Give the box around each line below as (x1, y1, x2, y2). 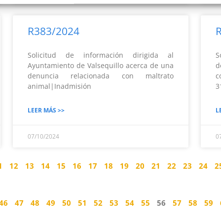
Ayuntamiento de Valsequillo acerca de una (27, 61, 174, 70)
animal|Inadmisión (27, 81, 131, 91)
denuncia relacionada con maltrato (27, 71, 174, 80)
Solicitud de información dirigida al (27, 50, 174, 60)
